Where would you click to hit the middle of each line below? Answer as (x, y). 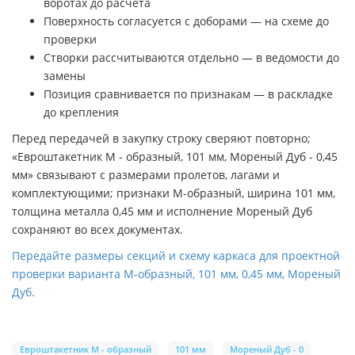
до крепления (81, 112)
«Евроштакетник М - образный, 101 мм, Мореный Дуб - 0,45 (175, 156)
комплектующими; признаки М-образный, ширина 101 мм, (174, 193)
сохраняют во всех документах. (97, 229)
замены (65, 75)
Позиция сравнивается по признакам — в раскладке (188, 94)
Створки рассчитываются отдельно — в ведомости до (191, 57)
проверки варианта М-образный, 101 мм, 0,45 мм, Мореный (176, 273)
